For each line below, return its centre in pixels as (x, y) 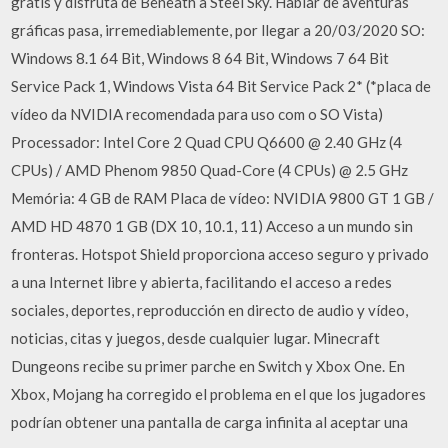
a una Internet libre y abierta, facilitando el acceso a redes (202, 281)
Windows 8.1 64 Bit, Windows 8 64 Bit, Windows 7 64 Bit (200, 57)
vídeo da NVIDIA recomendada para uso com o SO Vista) (197, 113)
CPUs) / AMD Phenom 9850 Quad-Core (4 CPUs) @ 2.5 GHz (210, 169)
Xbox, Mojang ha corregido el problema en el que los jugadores (219, 393)
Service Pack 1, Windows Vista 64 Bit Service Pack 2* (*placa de (221, 85)
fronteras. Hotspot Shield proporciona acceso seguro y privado (220, 253)
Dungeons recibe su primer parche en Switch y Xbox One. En (208, 365)
